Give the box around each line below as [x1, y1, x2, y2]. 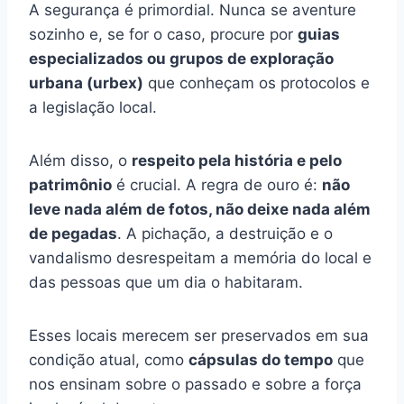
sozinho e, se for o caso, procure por [29, 24, 298, 43]
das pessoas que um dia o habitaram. [29, 272, 303, 291]
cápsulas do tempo [188, 350, 333, 369]
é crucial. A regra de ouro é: [112, 175, 322, 194]
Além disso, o [29, 151, 132, 170]
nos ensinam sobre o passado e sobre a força [29, 374, 362, 393]
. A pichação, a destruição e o [117, 224, 333, 243]
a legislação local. [29, 97, 157, 116]
